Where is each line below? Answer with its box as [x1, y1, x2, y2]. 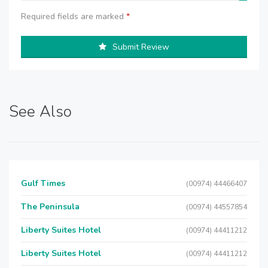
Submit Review [112, 41, 169, 53]
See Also [9, 101, 72, 122]
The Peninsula [21, 201, 80, 212]
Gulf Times [21, 178, 65, 189]
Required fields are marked [21, 11, 126, 22]
